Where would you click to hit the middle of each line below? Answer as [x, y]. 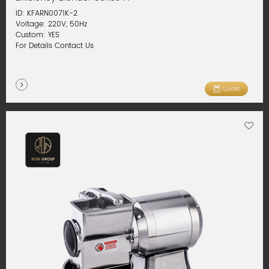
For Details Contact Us [55, 46]
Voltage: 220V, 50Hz [52, 25]
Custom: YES [38, 35]
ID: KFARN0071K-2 [47, 14]
